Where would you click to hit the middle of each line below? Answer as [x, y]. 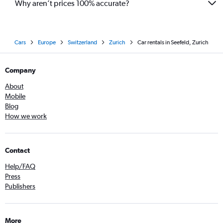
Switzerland [82, 42]
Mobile [15, 96]
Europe [47, 42]
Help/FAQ [20, 166]
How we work [26, 116]
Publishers [20, 186]
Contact [17, 150]
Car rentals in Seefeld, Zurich [173, 42]
